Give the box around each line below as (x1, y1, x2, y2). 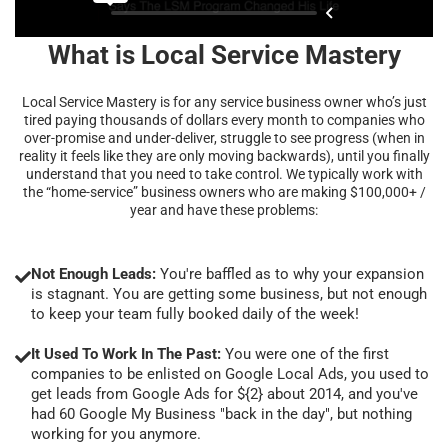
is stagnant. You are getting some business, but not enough (31, 284, 427, 303)
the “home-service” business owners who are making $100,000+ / (22, 183, 426, 200)
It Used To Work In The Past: (31, 344, 221, 363)
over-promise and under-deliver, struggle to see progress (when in (23, 129, 425, 146)
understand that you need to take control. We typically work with (25, 165, 423, 182)
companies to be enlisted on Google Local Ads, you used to (31, 364, 429, 383)
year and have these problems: (130, 201, 318, 218)
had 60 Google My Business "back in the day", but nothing (31, 404, 412, 423)
